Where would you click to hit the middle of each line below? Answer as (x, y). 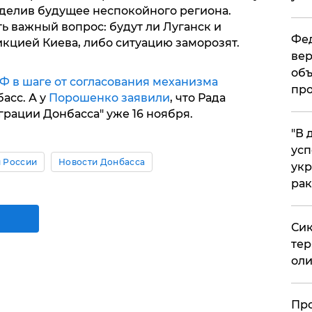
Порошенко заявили (109, 98)
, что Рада (197, 98)
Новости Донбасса (102, 162)
